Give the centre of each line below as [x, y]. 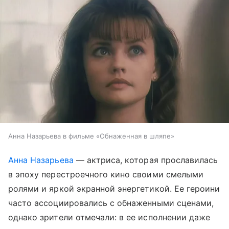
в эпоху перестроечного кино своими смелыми [106, 175]
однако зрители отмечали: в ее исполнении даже [109, 217]
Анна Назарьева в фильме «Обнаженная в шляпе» [91, 136]
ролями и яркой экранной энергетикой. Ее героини [114, 189]
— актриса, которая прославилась [146, 160]
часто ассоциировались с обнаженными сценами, [111, 203]
